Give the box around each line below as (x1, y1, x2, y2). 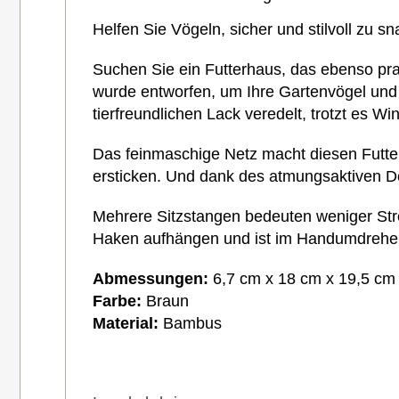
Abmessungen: (93, 269, 208, 288)
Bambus (159, 313, 222, 332)
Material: (93, 313, 159, 332)
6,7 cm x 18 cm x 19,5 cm (208, 269, 395, 288)
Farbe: (93, 291, 142, 310)
